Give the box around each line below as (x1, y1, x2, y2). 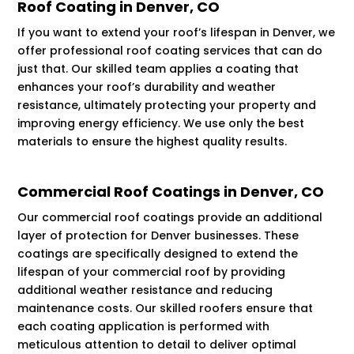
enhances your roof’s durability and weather (17, 79, 277, 96)
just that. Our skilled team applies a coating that (17, 61, 299, 77)
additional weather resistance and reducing (17, 282, 273, 299)
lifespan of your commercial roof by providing (17, 264, 286, 281)
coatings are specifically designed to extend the (17, 246, 299, 262)
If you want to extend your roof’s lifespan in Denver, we (17, 24, 336, 41)
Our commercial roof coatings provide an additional (17, 209, 323, 226)
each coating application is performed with (17, 318, 270, 335)
